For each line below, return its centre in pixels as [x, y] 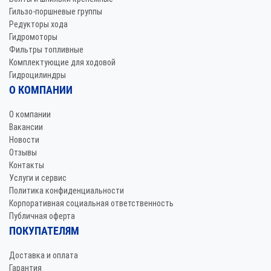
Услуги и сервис [38, 178]
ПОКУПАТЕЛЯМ [44, 231]
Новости [24, 140]
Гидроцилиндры [38, 75]
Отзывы [23, 152]
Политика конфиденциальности [67, 191]
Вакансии [26, 127]
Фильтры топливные [46, 50]
